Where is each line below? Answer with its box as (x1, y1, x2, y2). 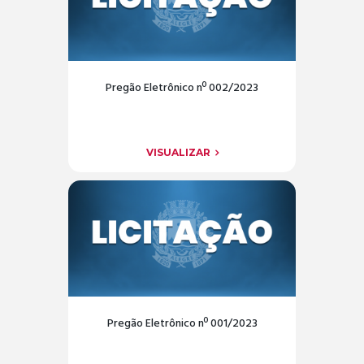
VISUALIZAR (145, 145, 210, 158)
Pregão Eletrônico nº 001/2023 (106, 314, 258, 334)
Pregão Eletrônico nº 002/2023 (106, 79, 258, 98)
